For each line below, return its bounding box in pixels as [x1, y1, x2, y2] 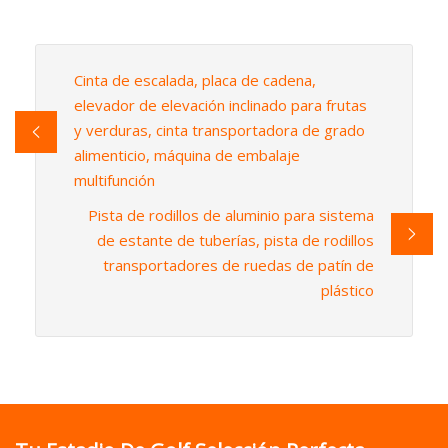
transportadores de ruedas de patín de [103, 255, 375, 276]
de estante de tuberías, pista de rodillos [97, 230, 375, 251]
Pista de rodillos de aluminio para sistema [88, 205, 375, 226]
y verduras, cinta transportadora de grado [73, 120, 365, 141]
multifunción [73, 170, 155, 191]
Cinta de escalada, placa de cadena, [73, 70, 316, 91]
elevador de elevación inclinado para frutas [73, 95, 367, 116]
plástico [321, 280, 375, 301]
